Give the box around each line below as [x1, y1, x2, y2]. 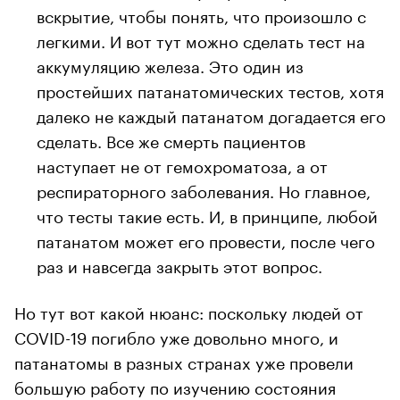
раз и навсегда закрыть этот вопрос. [37, 251, 322, 277]
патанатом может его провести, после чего [37, 226, 375, 252]
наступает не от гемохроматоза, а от [37, 151, 328, 177]
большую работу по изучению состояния [14, 372, 336, 398]
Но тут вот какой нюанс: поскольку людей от [14, 297, 363, 323]
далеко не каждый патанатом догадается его [37, 101, 386, 127]
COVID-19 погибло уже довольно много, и [14, 322, 338, 348]
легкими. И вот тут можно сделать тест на [37, 26, 365, 52]
